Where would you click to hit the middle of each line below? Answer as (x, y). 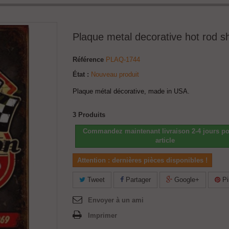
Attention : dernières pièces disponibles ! (142, 160)
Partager (137, 180)
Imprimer (102, 215)
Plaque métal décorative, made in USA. (131, 91)
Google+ (186, 180)
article (165, 140)
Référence (88, 60)
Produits (92, 115)
